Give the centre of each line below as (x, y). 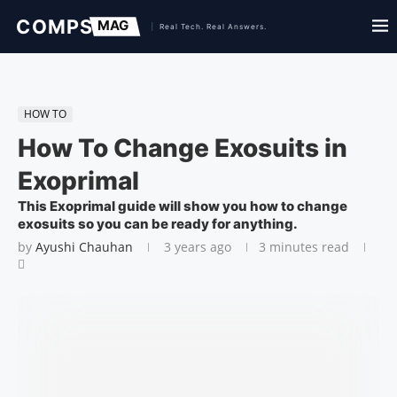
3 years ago (196, 247)
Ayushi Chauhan (84, 247)
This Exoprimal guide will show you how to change (183, 206)
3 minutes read (304, 247)
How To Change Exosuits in (183, 148)
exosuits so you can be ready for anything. (158, 224)
